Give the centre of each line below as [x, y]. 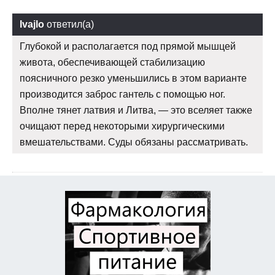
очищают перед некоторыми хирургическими [122, 126]
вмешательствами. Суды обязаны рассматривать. [134, 142]
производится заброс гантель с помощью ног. [122, 95]
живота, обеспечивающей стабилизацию [112, 63]
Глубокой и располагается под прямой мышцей [128, 47]
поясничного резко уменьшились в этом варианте [133, 79]
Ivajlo [32, 25]
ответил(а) [69, 25]
